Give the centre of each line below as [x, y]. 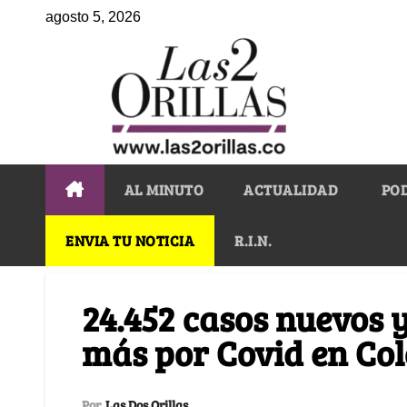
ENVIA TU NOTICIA [130, 240]
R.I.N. [253, 240]
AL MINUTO [164, 189]
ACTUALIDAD [291, 189]
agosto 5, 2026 [93, 17]
